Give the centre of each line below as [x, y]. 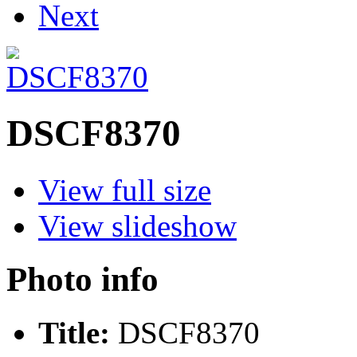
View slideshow [137, 226]
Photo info [82, 279]
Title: [74, 332]
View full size [125, 190]
